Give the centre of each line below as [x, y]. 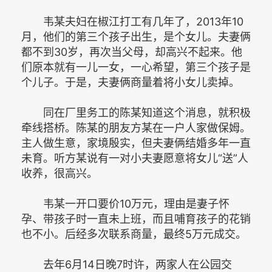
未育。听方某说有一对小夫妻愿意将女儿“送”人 [135, 158]
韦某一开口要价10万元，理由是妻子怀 [125, 204]
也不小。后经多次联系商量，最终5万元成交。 [134, 234]
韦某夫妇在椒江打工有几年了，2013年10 [132, 22]
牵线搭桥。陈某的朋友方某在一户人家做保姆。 [136, 128]
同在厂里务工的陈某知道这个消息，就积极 [136, 113]
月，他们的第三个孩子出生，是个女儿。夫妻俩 [136, 37]
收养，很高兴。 [59, 173]
